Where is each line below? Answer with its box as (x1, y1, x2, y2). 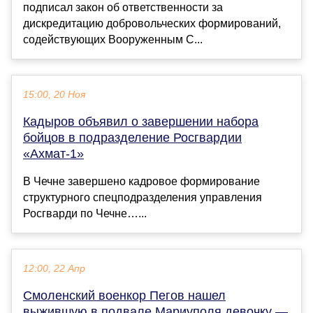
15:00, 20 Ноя (23, 89, 85, 101)
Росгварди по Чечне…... (23, 208, 147, 220)
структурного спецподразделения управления (23, 191, 262, 204)
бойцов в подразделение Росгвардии (23, 131, 242, 145)
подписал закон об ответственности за (23, 1, 223, 14)
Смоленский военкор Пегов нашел (23, 289, 226, 303)
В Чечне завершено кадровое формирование (23, 175, 260, 188)
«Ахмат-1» (23, 147, 84, 161)
